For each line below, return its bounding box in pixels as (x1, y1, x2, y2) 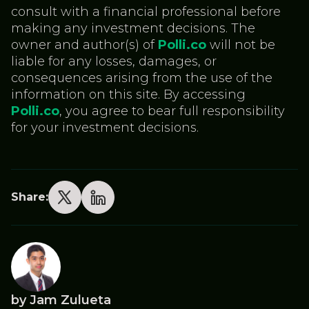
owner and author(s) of (11, 37, 158, 53)
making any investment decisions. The (11, 21, 255, 37)
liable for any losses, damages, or (11, 54, 217, 70)
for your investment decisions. (11, 120, 199, 136)
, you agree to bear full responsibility (59, 103, 285, 119)
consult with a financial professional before (11, 4, 281, 20)
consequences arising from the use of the (11, 70, 272, 86)
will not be (206, 37, 275, 53)
